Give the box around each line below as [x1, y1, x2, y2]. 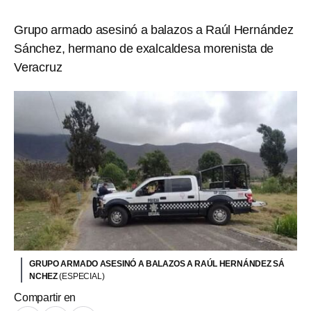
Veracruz [14, 60, 62, 74]
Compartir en [14, 291, 76, 303]
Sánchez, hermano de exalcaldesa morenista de [14, 42, 274, 56]
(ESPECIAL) [59, 271, 105, 281]
